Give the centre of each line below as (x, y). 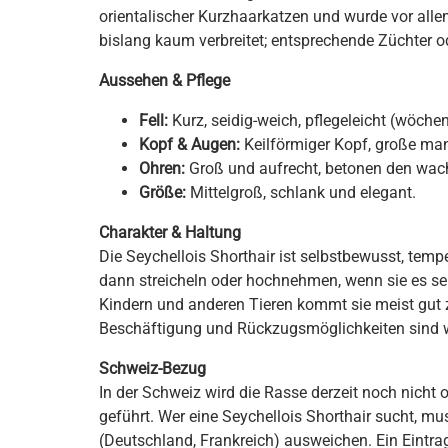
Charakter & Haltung (170, 232)
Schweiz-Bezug (152, 368)
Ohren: (162, 168)
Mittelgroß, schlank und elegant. (301, 192)
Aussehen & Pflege (164, 80)
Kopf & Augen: (189, 144)
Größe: (162, 192)
